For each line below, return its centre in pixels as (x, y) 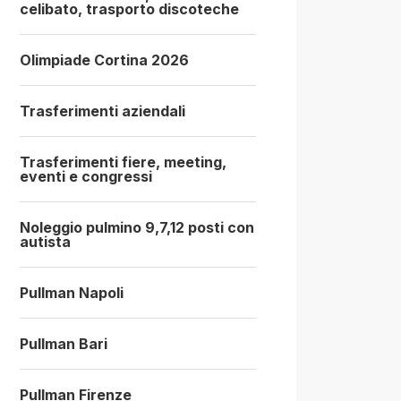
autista (45, 241)
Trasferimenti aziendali (102, 111)
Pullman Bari (64, 343)
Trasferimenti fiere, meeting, (123, 162)
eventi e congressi (86, 176)
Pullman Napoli (72, 292)
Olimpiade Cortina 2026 (104, 60)
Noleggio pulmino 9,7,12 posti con (137, 227)
